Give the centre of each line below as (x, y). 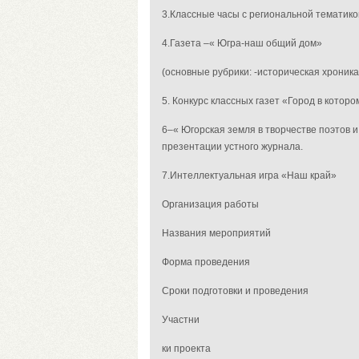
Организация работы (210, 204)
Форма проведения (206, 262)
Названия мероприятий (216, 233)
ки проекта (186, 349)
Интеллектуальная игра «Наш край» (253, 175)
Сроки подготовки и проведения (235, 291)
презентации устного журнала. (232, 147)
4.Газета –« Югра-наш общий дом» (242, 43)
